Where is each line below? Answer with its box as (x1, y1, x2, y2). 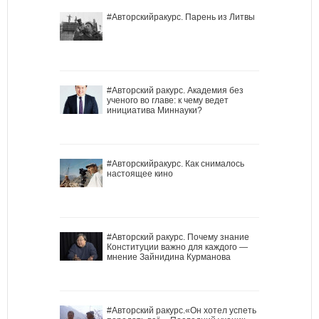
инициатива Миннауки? (107, 105, 202, 115)
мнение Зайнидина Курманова (107, 251, 231, 262)
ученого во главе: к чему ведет (107, 95, 229, 105)
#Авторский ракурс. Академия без (107, 85, 244, 95)
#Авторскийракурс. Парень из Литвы (107, 11, 255, 22)
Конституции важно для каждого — (107, 241, 248, 252)
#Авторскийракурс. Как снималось (107, 158, 244, 169)
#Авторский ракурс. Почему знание (107, 231, 249, 242)
